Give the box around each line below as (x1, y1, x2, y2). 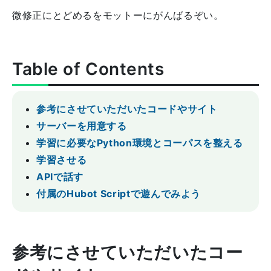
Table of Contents (12, 59, 165, 79)
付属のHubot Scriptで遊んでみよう (36, 188, 201, 200)
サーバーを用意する (36, 120, 127, 132)
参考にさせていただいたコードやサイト (36, 103, 218, 115)
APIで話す (36, 171, 83, 183)
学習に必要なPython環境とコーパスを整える (36, 137, 243, 149)
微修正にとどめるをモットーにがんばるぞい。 (12, 9, 224, 21)
